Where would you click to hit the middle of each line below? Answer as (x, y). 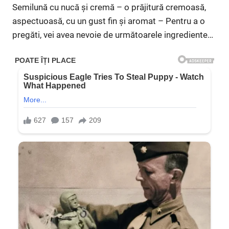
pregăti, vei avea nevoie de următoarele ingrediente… (113, 35)
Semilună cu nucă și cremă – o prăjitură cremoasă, (109, 7)
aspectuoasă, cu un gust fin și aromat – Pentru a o (109, 21)
